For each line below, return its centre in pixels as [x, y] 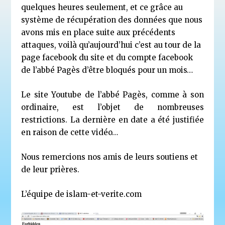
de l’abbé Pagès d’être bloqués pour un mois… [107, 70]
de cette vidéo [86, 133]
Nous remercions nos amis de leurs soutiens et [110, 157]
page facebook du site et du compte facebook [107, 58]
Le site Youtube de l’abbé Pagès [84, 95]
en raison [39, 133]
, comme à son [175, 95]
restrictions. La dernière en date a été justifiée [113, 120]
